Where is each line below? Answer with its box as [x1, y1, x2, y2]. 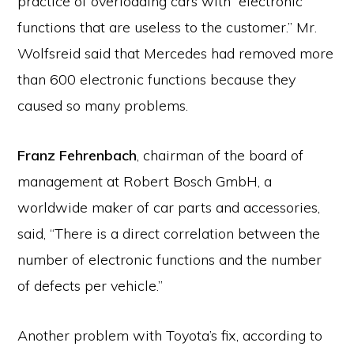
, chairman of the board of [137, 146, 304, 164]
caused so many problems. [17, 96, 189, 115]
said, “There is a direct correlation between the [17, 224, 321, 243]
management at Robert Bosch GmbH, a [17, 172, 273, 190]
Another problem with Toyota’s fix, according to [17, 326, 323, 345]
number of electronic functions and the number [17, 250, 322, 269]
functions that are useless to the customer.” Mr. [17, 18, 318, 36]
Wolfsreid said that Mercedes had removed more [17, 44, 334, 62]
